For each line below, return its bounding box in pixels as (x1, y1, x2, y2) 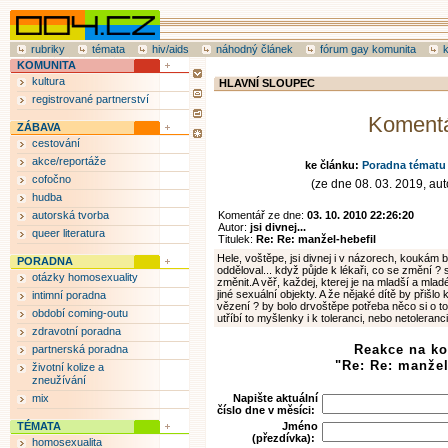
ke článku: (304, 159, 362, 171)
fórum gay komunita (320, 43, 416, 55)
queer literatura (32, 227, 105, 239)
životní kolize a (32, 361, 104, 373)
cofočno (32, 173, 71, 185)
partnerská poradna (32, 343, 128, 355)
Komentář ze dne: (218, 209, 307, 221)
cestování (32, 137, 80, 149)
